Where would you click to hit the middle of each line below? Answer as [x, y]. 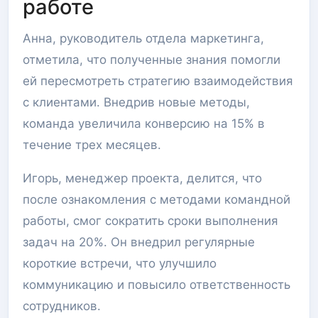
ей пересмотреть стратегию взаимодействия [158, 81]
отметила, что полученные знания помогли [152, 60]
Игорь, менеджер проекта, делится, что [142, 178]
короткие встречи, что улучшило [120, 263]
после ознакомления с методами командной [157, 199]
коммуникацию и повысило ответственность [157, 285]
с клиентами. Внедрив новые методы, [136, 102]
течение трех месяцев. [92, 145]
